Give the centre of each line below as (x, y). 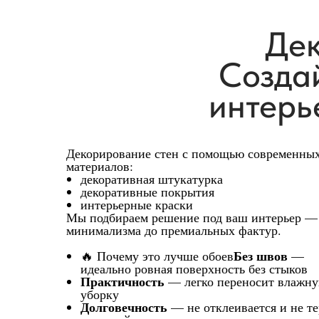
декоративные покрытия (147, 192)
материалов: (100, 166)
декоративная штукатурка (152, 179)
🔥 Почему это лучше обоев (157, 256)
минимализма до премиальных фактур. (174, 230)
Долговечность (124, 307)
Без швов (261, 256)
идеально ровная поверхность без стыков (194, 268)
